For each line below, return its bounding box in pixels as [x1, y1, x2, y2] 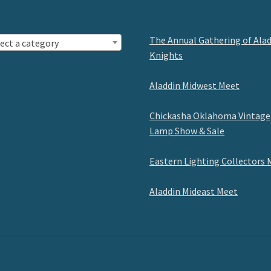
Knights [149, 49, 183, 62]
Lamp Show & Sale [149, 125, 225, 137]
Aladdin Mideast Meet [149, 185, 238, 198]
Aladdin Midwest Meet [149, 79, 240, 92]
